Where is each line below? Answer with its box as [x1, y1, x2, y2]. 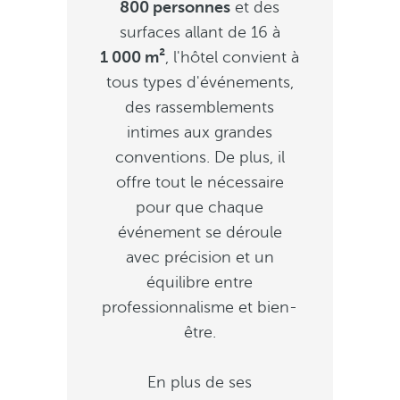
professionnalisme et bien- [102, 298, 298, 316]
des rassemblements [125, 98, 275, 116]
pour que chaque [136, 198, 264, 216]
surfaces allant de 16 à [119, 23, 280, 41]
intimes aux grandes [127, 123, 273, 141]
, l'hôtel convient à [165, 48, 300, 66]
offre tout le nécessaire [115, 173, 284, 191]
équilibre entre [146, 273, 254, 291]
